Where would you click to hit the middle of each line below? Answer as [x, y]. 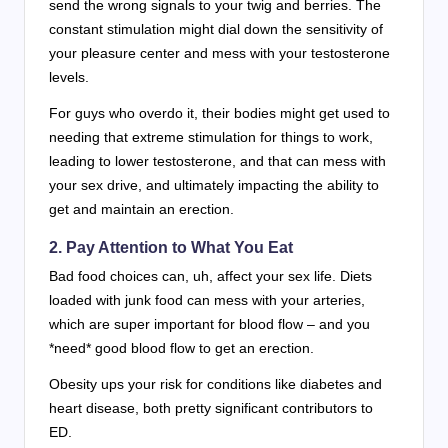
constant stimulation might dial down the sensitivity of [216, 29]
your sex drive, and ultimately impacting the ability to [214, 185]
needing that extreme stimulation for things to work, [211, 137]
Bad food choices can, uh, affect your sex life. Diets [210, 276]
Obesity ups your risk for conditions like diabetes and [215, 384]
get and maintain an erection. [141, 209]
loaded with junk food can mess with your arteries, [207, 300]
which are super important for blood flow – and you [209, 324]
